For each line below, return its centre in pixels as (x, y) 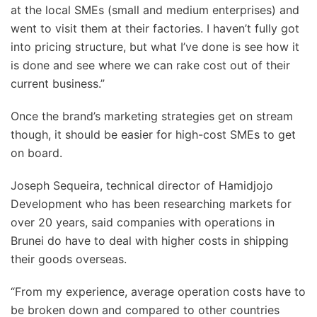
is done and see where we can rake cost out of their (150, 65)
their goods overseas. (69, 259)
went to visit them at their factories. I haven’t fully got (155, 28)
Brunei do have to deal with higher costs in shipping (150, 241)
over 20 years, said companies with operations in (143, 222)
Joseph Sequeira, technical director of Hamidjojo (142, 185)
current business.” (58, 83)
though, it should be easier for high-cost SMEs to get (153, 134)
